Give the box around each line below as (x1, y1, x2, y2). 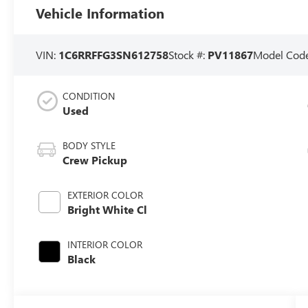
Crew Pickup (63, 152, 128, 167)
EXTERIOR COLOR (67, 188, 144, 201)
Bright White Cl (67, 201, 148, 217)
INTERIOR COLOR (67, 237, 143, 251)
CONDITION (63, 89, 115, 102)
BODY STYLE (63, 138, 116, 152)
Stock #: (168, 47, 208, 62)
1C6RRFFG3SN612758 (58, 47, 169, 62)
